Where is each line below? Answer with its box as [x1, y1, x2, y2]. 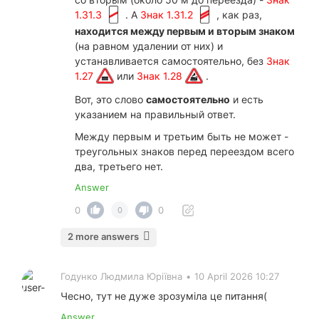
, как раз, [214, 8, 262, 21]
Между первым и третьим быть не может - [75, 130, 288, 143]
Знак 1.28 [137, 69, 185, 82]
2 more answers [68, 231, 139, 243]
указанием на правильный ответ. [75, 108, 236, 121]
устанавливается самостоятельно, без [75, 54, 266, 67]
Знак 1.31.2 [140, 8, 196, 21]
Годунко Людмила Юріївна [61, 271, 182, 283]
